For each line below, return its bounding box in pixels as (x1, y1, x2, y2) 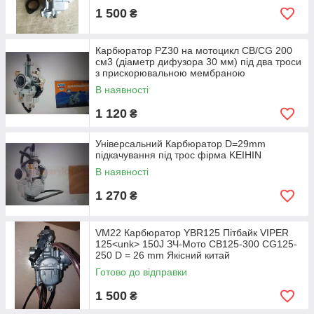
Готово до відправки (95, 266, 187, 278)
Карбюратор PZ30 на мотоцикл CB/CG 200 (95, 45, 292, 56)
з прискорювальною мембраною (95, 67, 245, 78)
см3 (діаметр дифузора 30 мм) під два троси (95, 56, 301, 67)
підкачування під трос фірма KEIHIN (95, 149, 261, 161)
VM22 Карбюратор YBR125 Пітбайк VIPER (95, 227, 289, 238)
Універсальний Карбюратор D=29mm (95, 138, 266, 149)
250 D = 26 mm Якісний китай (95, 250, 230, 261)
